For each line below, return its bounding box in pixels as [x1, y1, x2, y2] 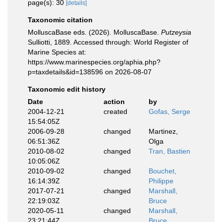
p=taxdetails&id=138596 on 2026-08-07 [28, 68, 152, 76]
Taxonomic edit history [28, 85, 106, 93]
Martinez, [149, 127, 178, 135]
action [103, 98, 125, 106]
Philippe [149, 177, 173, 185]
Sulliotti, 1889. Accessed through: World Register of [28, 38, 188, 46]
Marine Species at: [28, 48, 86, 56]
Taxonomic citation [28, 16, 93, 24]
